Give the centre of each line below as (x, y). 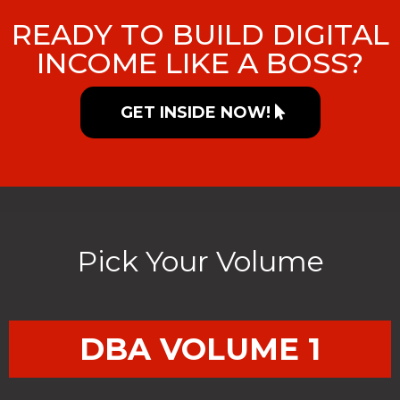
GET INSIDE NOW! (195, 112)
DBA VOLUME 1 (200, 349)
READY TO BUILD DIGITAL (200, 34)
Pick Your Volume (200, 261)
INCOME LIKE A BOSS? (200, 62)
